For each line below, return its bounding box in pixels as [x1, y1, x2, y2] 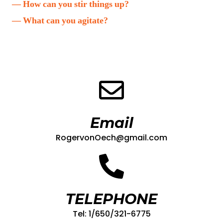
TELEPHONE [66, 190, 157, 208]
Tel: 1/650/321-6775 [72, 208, 151, 220]
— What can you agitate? [12, 15, 108, 26]
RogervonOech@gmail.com [56, 132, 167, 144]
